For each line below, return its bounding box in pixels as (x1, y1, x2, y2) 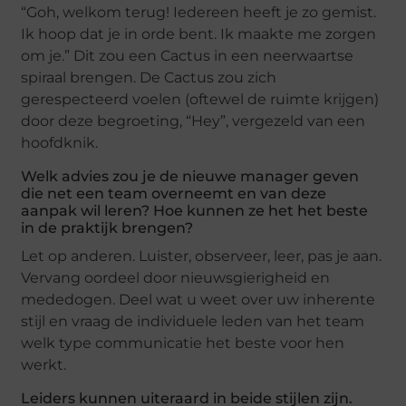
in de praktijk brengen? (21, 218, 194, 237)
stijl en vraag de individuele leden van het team (21, 312, 365, 330)
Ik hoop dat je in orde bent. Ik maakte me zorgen (21, 24, 377, 43)
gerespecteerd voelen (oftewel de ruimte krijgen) (21, 90, 380, 108)
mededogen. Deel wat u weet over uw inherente (21, 290, 376, 308)
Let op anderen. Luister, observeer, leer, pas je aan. (21, 246, 382, 265)
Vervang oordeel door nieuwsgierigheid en (21, 268, 331, 286)
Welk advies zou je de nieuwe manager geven (21, 167, 360, 185)
